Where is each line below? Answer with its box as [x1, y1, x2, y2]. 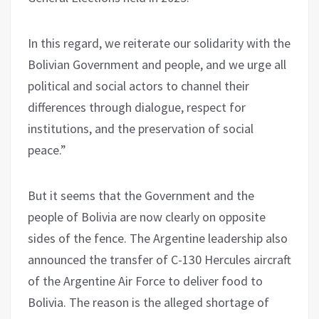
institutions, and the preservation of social [28, 120, 253, 137]
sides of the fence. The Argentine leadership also [28, 229, 288, 246]
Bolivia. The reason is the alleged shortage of [28, 293, 269, 310]
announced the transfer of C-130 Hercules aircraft [28, 251, 291, 268]
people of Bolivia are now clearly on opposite [28, 208, 266, 225]
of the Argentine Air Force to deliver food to [28, 272, 263, 289]
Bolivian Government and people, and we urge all [28, 56, 286, 73]
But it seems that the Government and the [28, 187, 254, 204]
